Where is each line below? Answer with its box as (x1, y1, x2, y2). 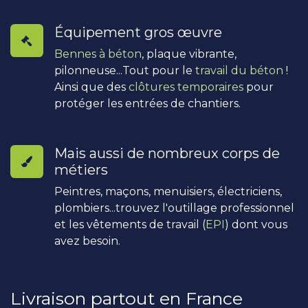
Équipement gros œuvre (54, 24, 222, 41)
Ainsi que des (54, 80, 129, 94)
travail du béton (195, 64, 283, 78)
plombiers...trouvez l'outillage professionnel (54, 201, 294, 215)
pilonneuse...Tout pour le (54, 64, 195, 78)
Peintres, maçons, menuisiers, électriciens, (54, 185, 282, 199)
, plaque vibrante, (142, 47, 236, 61)
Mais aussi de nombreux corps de (54, 145, 280, 162)
